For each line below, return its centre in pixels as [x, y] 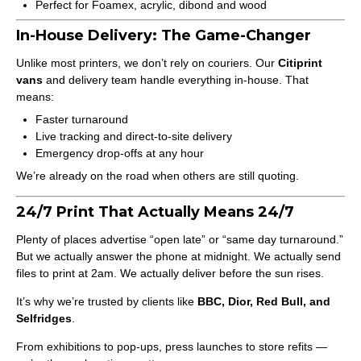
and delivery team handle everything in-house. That [176, 80]
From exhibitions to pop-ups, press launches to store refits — [172, 346]
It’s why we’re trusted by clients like [107, 301]
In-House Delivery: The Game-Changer [164, 35]
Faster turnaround [82, 119]
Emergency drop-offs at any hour [120, 153]
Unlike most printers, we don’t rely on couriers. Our [147, 63]
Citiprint [300, 63]
